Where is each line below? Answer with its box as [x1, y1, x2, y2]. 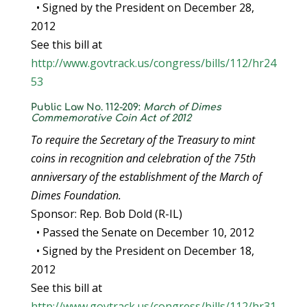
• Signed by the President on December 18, [30, 243, 254, 258]
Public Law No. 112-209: [30, 102, 143, 112]
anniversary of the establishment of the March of [30, 169, 262, 184]
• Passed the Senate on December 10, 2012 [30, 225, 254, 240]
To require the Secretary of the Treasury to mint [30, 132, 255, 147]
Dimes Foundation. [30, 188, 121, 203]
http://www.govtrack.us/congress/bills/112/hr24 [30, 56, 276, 71]
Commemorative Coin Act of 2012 [30, 113, 191, 123]
